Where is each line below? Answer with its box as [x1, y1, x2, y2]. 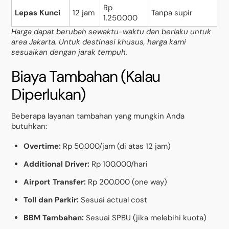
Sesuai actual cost [79, 195, 148, 205]
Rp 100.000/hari [89, 159, 148, 170]
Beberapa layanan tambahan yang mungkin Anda [11, 110, 185, 121]
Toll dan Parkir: [24, 195, 79, 205]
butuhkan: [11, 121, 48, 131]
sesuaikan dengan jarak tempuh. [11, 47, 128, 58]
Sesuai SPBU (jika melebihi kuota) [84, 213, 207, 223]
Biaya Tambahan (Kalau [11, 66, 161, 86]
